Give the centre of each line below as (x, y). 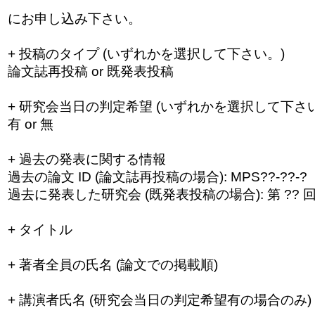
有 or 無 (30, 124)
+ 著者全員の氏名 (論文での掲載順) (112, 264)
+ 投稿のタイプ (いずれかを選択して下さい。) (146, 53)
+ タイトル (40, 229)
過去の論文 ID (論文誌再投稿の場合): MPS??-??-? (157, 176)
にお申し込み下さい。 (74, 18)
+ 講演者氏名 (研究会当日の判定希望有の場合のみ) (159, 300)
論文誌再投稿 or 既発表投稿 (90, 71)
